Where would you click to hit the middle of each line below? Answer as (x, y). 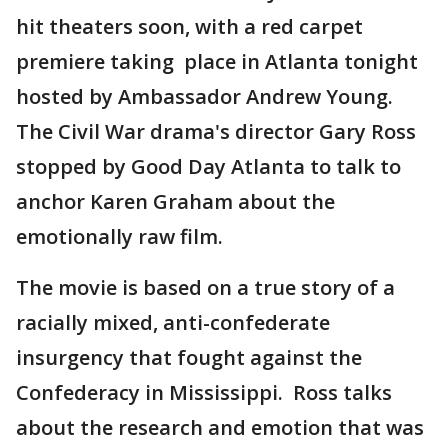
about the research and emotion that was (220, 427)
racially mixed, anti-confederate (173, 322)
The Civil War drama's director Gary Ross (216, 131)
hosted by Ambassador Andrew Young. (207, 96)
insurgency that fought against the (189, 357)
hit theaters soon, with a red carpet (189, 26)
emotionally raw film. (122, 236)
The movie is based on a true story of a (205, 287)
